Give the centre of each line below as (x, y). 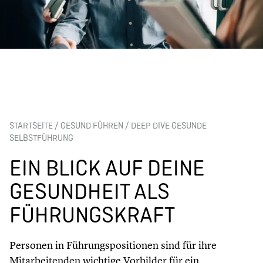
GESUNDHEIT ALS (90, 190)
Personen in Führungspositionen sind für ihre (113, 245)
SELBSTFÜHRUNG (41, 137)
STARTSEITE (31, 125)
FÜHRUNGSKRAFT (92, 214)
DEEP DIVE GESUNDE (169, 125)
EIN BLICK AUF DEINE (107, 167)
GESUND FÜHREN (92, 125)
